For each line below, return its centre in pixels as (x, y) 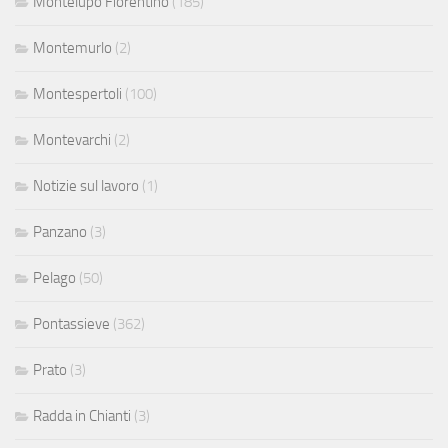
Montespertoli (77, 94)
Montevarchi (72, 140)
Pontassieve (71, 324)
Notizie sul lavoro (86, 186)
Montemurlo (72, 48)
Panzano (60, 232)
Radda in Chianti (82, 416)
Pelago (54, 278)
